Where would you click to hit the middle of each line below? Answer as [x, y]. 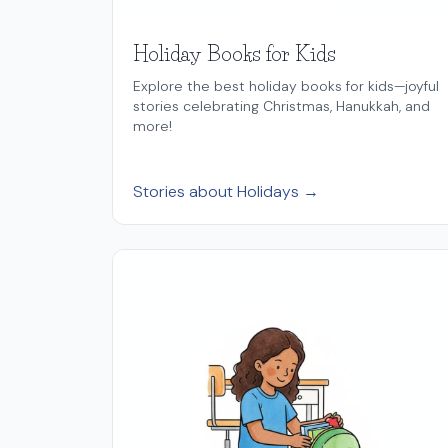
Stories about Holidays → [226, 191]
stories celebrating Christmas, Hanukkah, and [281, 105]
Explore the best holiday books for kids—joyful [286, 85]
